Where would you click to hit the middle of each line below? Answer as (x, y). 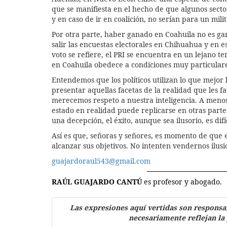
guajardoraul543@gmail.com (101, 161)
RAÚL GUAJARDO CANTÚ (97, 181)
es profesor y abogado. (182, 181)
